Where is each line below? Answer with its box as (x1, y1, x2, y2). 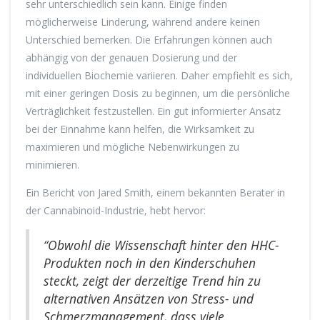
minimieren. (26, 158, 79, 172)
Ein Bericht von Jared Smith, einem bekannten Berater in (26, 186, 285, 200)
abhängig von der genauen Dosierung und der (26, 51, 237, 65)
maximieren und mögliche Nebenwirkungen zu (26, 140, 239, 154)
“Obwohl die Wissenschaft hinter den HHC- (44, 236, 279, 254)
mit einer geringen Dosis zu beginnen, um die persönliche (26, 86, 290, 101)
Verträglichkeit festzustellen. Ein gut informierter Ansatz (26, 104, 281, 119)
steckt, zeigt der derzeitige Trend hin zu (44, 272, 261, 290)
